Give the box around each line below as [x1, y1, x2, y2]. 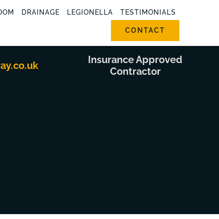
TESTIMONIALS [120, 8, 176, 16]
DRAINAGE [21, 8, 60, 16]
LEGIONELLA [66, 8, 113, 16]
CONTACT [125, 26, 166, 34]
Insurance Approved [88, 54, 183, 66]
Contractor [109, 66, 161, 77]
